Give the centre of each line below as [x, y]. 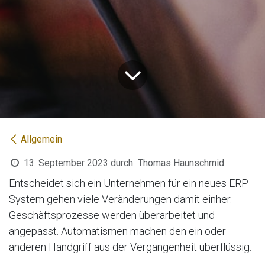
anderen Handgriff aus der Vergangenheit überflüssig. [131, 247]
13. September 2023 [66, 163]
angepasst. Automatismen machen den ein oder [117, 231]
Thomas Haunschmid [181, 163]
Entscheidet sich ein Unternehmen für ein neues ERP [129, 183]
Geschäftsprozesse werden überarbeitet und [112, 215]
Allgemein [41, 139]
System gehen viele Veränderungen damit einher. [120, 199]
